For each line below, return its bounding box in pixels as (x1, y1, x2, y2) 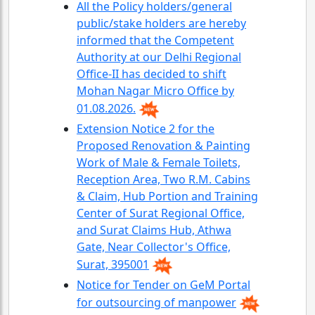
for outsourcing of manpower (77, 295, 236, 311)
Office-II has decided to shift (77, 66, 226, 82)
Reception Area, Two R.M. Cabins (77, 172, 250, 187)
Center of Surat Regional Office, (77, 205, 245, 221)
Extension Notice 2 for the (77, 121, 214, 136)
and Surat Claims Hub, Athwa (77, 222, 231, 238)
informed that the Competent (77, 32, 234, 48)
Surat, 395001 (77, 257, 149, 273)
